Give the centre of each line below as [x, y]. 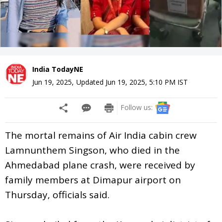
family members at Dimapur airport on [93, 180]
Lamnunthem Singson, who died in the [92, 150]
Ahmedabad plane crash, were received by [100, 165]
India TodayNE [58, 69]
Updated [91, 82]
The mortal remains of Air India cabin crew [101, 135]
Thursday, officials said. [57, 194]
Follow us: [137, 107]
